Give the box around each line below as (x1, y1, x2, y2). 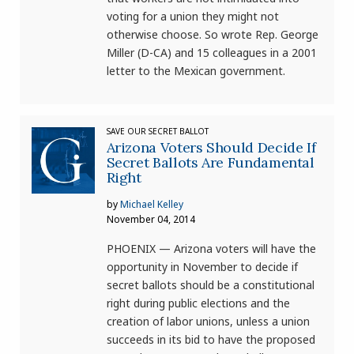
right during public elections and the (106, 295, 290, 311)
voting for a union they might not (106, 9, 279, 24)
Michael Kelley (119, 197, 183, 211)
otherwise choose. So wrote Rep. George (106, 27, 318, 43)
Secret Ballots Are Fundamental (106, 153, 314, 171)
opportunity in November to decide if (106, 258, 298, 274)
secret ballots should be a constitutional (106, 277, 314, 292)
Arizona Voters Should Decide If (106, 137, 316, 156)
